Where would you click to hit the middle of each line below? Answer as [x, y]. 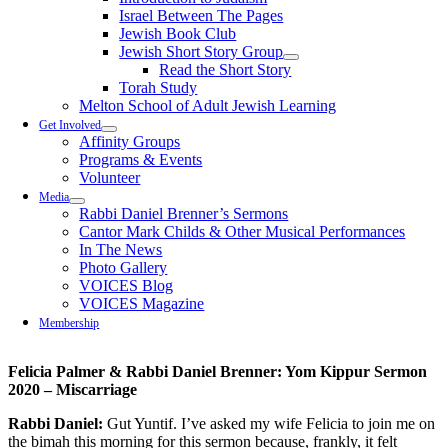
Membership [69, 323]
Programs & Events [141, 159]
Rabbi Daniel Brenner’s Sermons [184, 213]
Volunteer [110, 177]
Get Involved [70, 125]
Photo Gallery [123, 267]
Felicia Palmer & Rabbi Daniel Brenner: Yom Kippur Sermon [217, 371]
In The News [121, 249]
